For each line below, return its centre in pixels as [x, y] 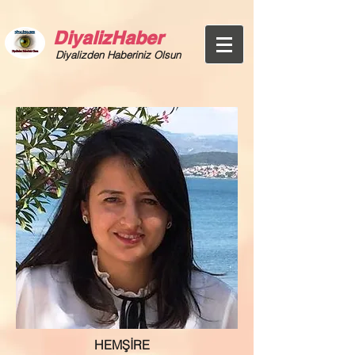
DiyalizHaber [108, 38]
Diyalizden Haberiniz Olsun [118, 55]
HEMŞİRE [127, 345]
